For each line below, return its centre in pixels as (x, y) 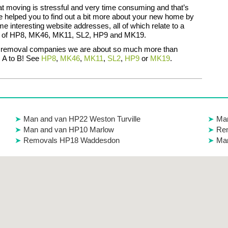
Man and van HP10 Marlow (68, 129)
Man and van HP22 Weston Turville (82, 119)
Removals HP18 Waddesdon (71, 140)
